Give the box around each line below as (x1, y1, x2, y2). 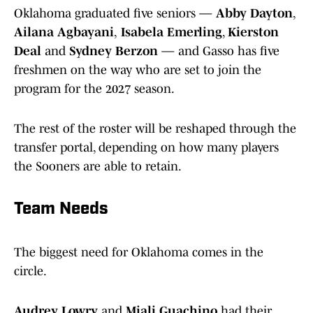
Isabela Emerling (117, 25, 222, 40)
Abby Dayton (216, 6, 293, 21)
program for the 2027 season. (14, 82, 177, 96)
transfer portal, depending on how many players (14, 140, 279, 155)
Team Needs (14, 201, 108, 219)
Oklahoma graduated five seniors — (14, 6, 216, 21)
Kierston (228, 25, 279, 40)
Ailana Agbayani (14, 25, 114, 40)
